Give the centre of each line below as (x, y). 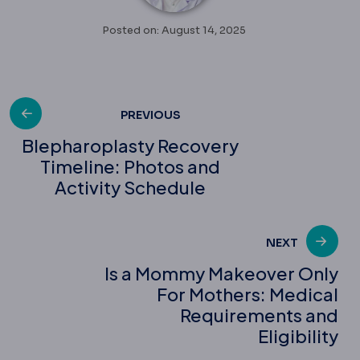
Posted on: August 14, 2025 (174, 30)
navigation (72, 171)
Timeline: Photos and (130, 166)
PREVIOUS (150, 115)
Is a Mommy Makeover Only (221, 273)
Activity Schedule (130, 187)
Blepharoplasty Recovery (130, 145)
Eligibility (298, 335)
